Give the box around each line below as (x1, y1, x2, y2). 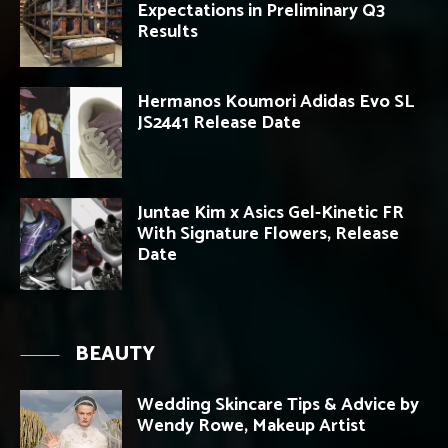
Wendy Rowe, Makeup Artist (137, 411, 366, 442)
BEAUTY (75, 338, 155, 372)
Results (137, 16, 198, 47)
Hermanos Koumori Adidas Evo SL (137, 86, 414, 117)
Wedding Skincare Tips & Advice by (137, 390, 419, 421)
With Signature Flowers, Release (137, 219, 399, 250)
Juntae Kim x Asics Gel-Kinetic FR (137, 198, 404, 229)
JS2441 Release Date (137, 107, 301, 138)
